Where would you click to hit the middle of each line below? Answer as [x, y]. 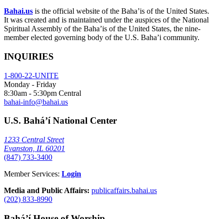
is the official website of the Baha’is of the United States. [121, 11]
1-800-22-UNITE [31, 75]
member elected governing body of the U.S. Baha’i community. [102, 38]
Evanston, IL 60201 [34, 149]
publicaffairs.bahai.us [124, 191]
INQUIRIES [29, 57]
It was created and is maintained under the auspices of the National [106, 20]
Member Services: [33, 174]
